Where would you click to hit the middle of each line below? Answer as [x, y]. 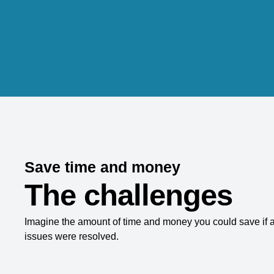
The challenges [128, 195]
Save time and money [102, 167]
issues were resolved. [72, 236]
